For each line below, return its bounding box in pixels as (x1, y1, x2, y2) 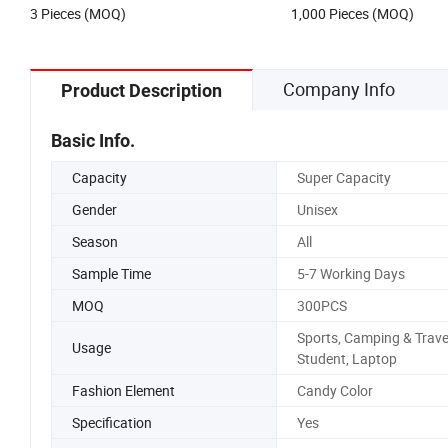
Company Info (283, 76, 395, 101)
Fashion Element (72, 380, 175, 400)
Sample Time (72, 263, 151, 283)
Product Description (61, 79, 222, 101)
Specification (72, 412, 152, 432)
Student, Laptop (296, 348, 397, 368)
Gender (72, 199, 117, 219)
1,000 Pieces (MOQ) (290, 3, 414, 23)
